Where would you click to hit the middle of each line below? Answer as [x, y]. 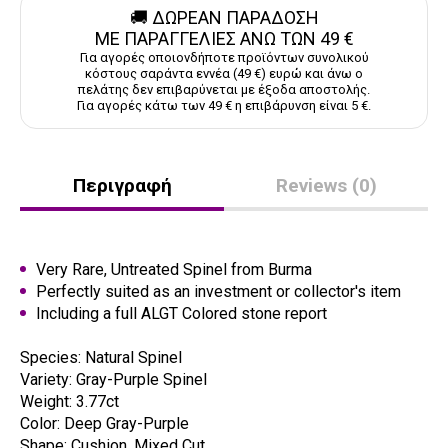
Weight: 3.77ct [69, 402]
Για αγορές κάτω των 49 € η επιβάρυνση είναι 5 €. [224, 106]
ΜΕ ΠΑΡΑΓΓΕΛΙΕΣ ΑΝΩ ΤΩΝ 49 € [224, 39]
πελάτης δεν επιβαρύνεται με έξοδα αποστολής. [224, 90]
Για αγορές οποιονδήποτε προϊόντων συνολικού [224, 58]
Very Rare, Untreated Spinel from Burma [174, 270]
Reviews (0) [326, 186]
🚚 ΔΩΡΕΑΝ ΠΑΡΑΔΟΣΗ [224, 18]
